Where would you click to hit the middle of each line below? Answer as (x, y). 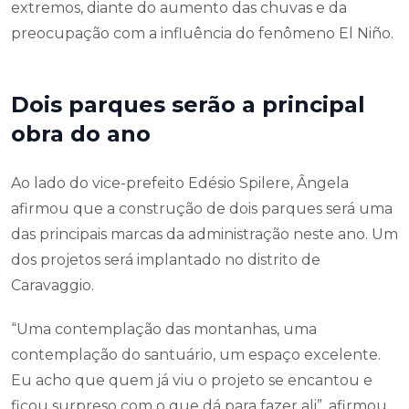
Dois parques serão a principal (188, 105)
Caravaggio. (52, 286)
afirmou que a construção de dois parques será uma (202, 209)
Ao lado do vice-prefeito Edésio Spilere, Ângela (180, 184)
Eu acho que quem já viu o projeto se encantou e (192, 381)
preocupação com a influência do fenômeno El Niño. (202, 34)
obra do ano (81, 134)
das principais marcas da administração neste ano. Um (204, 235)
